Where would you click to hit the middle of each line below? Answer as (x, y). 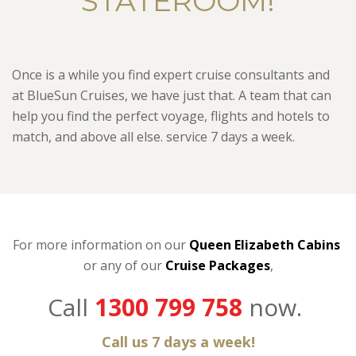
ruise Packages (222, 266)
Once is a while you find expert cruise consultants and (171, 75)
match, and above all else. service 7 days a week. (155, 137)
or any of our (124, 266)
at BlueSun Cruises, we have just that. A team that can (172, 96)
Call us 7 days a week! (178, 342)
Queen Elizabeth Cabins (265, 245)
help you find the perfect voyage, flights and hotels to (171, 116)
